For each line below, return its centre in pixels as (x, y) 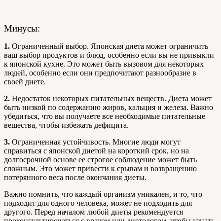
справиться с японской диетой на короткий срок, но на (96, 150)
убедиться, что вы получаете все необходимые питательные (105, 116)
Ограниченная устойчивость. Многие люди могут (95, 142)
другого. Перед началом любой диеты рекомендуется (93, 212)
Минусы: (22, 28)
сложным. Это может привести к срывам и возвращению (100, 168)
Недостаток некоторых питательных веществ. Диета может (111, 98)
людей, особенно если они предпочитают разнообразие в (100, 73)
